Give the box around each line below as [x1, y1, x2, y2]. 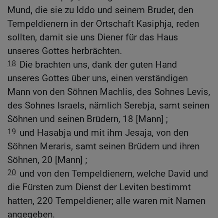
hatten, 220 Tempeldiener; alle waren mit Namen [7, 195, 205, 207]
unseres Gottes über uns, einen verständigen [7, 73, 188, 84]
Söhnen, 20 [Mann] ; [7, 154, 87, 166]
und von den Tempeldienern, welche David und [19, 168, 208, 180]
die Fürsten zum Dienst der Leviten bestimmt [7, 182, 191, 193]
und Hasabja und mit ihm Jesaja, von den [19, 127, 188, 139]
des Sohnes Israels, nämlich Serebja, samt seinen [7, 100, 209, 111]
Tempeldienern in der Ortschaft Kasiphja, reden [7, 18, 199, 30]
